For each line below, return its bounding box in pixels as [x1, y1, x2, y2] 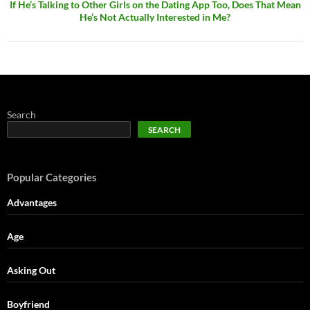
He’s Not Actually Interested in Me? [80, 10, 230, 23]
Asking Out [7, 264, 55, 276]
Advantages [7, 196, 57, 208]
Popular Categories [7, 170, 97, 183]
